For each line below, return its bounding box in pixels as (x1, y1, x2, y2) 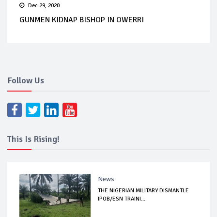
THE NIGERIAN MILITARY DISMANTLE (98, 186, 189, 194)
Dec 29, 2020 (28, 1, 60, 9)
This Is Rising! (7, 133, 60, 144)
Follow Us (7, 75, 44, 86)
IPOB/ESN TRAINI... (98, 195, 146, 202)
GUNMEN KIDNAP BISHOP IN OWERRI (19, 15, 144, 25)
